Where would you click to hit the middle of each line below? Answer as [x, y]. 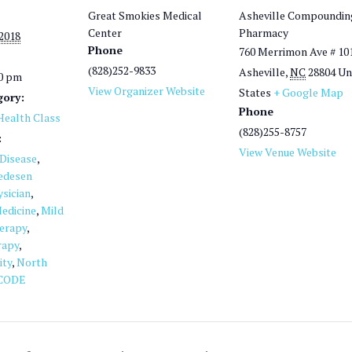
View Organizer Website [147, 91]
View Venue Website [288, 152]
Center [105, 33]
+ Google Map [308, 92]
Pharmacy [264, 33]
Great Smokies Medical [145, 15]
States [255, 92]
